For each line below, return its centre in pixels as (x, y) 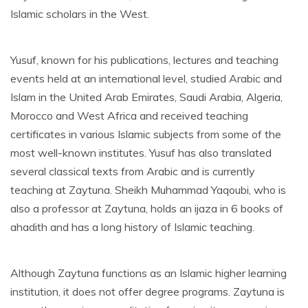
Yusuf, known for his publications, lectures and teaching (144, 60)
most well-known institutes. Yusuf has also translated (141, 153)
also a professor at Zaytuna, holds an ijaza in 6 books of (147, 209)
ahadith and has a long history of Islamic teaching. (132, 227)
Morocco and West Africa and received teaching (129, 116)
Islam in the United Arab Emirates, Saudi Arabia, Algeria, (146, 97)
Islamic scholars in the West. (80, 14)
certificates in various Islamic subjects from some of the (146, 134)
